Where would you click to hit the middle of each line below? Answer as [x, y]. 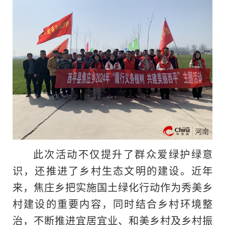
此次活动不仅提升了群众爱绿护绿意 [123, 153]
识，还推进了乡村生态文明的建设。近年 [113, 170]
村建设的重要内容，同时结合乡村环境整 [113, 203]
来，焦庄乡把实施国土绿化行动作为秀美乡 [113, 187]
